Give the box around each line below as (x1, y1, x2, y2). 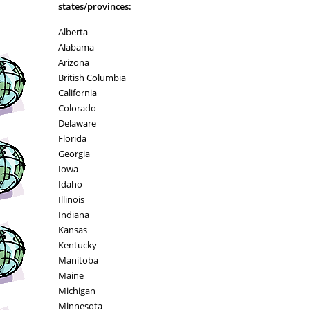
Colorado (57, 102, 96, 114)
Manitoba (57, 254, 98, 266)
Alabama (57, 41, 94, 53)
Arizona (57, 56, 89, 69)
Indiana (57, 208, 89, 221)
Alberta (57, 26, 88, 38)
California (57, 86, 97, 99)
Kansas (57, 224, 87, 236)
